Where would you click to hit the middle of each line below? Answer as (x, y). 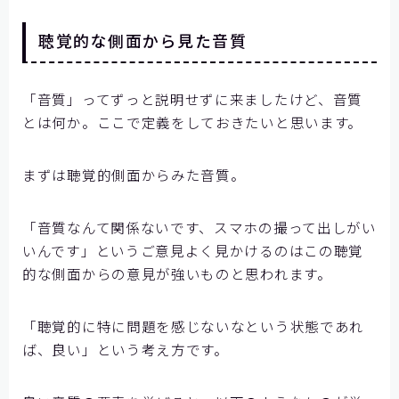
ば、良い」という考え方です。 (126, 350)
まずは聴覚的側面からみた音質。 (134, 175)
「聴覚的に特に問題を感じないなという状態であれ (194, 326)
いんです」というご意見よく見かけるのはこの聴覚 (193, 251)
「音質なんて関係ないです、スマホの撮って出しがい (199, 228)
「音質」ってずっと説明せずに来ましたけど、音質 (193, 99)
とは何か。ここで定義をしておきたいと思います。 (193, 122)
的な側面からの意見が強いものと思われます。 (177, 274)
